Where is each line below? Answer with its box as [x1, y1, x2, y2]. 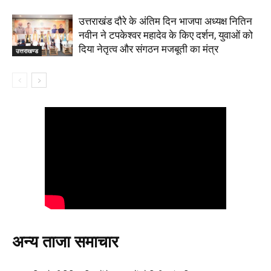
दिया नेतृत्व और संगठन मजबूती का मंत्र [79, 43, 218, 55]
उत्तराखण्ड [16, 46, 38, 55]
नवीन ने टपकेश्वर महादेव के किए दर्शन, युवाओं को [79, 29, 253, 41]
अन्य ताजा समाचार [12, 232, 119, 252]
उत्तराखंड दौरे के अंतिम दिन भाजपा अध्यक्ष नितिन [79, 15, 252, 27]
